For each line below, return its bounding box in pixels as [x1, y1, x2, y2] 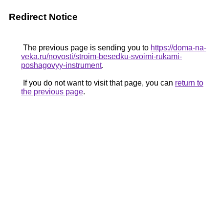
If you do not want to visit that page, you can [21, 79, 175, 87]
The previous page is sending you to [21, 44, 151, 52]
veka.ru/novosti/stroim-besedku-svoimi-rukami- [21, 52, 182, 61]
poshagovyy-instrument [21, 61, 102, 69]
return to [175, 79, 203, 87]
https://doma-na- [151, 44, 206, 52]
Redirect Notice [9, 12, 78, 22]
